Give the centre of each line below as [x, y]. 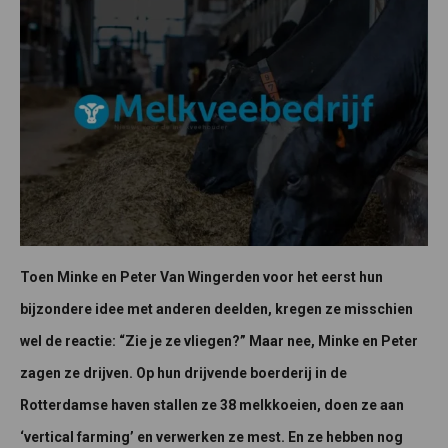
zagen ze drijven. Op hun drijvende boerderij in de [183, 373]
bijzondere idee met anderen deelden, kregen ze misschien [216, 309]
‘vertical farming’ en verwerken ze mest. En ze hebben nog [211, 437]
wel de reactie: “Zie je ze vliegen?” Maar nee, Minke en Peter [219, 341]
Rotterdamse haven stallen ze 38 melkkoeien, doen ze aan [212, 405]
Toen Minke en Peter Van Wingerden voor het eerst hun [201, 277]
